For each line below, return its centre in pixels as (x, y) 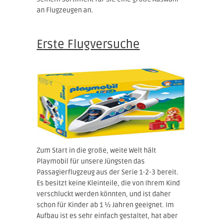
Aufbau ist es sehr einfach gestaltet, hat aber (107, 216)
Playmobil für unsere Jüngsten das (91, 161)
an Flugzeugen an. (65, 10)
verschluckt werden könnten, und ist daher (104, 194)
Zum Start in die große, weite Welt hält (96, 150)
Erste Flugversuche (88, 44)
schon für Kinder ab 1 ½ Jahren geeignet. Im (105, 205)
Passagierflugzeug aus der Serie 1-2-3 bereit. (108, 172)
